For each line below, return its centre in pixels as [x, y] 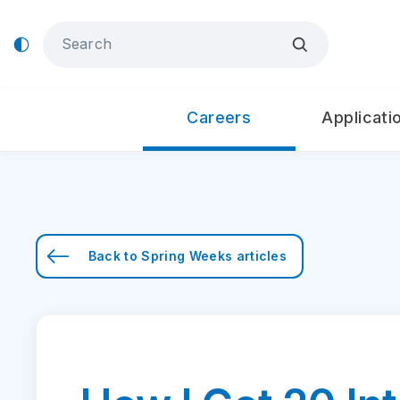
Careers [219, 117]
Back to [115, 256]
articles [260, 256]
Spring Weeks [187, 256]
